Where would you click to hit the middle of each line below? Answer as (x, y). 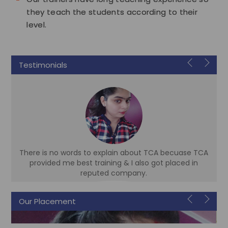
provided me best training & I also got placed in (114, 163)
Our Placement (48, 202)
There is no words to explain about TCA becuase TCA (114, 153)
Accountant (114, 214)
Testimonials (43, 65)
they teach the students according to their (112, 12)
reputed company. (114, 173)
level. (37, 25)
